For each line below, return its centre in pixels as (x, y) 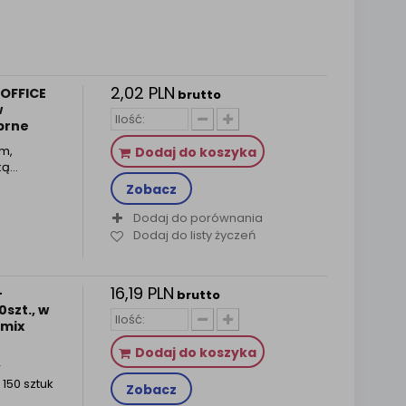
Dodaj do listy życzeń (194, 236)
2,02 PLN (142, 93)
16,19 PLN (142, 293)
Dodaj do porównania (198, 218)
